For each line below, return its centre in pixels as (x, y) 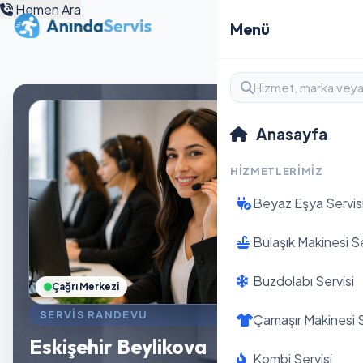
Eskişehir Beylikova (118, 346)
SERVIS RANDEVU (94, 314)
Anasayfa (290, 134)
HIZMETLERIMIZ (277, 171)
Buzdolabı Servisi (303, 281)
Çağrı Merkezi (85, 286)
